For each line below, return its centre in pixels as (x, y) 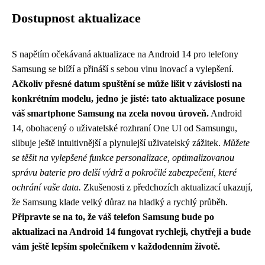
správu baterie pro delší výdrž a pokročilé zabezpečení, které (124, 172)
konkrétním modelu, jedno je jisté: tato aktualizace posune (128, 98)
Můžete (236, 143)
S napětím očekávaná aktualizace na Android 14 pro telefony (125, 54)
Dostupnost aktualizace (76, 18)
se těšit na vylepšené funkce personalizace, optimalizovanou (123, 157)
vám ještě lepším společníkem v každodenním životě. (116, 246)
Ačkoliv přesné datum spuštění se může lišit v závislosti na (127, 83)
